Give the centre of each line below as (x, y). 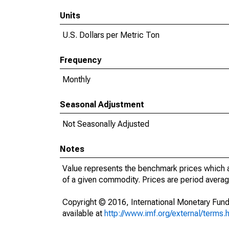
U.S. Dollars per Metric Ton (111, 35)
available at (83, 213)
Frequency (81, 60)
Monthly (76, 79)
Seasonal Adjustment (102, 105)
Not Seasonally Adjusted (106, 124)
